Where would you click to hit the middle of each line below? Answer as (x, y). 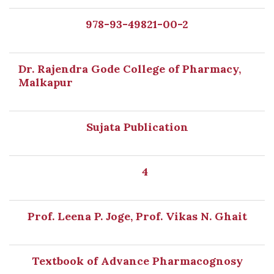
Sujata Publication (137, 127)
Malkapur (46, 82)
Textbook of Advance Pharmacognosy (137, 261)
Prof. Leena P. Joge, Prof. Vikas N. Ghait (137, 216)
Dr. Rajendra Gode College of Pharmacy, (130, 69)
